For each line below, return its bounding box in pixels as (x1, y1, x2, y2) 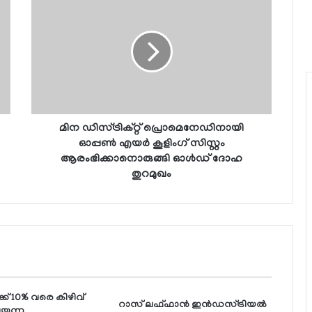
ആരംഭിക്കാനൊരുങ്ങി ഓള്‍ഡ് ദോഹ (61, 153, 242, 166)
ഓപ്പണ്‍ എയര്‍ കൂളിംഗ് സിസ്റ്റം (78, 138, 225, 151)
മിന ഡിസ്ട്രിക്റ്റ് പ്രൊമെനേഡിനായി (59, 123, 244, 136)
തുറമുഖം (132, 169, 171, 182)
